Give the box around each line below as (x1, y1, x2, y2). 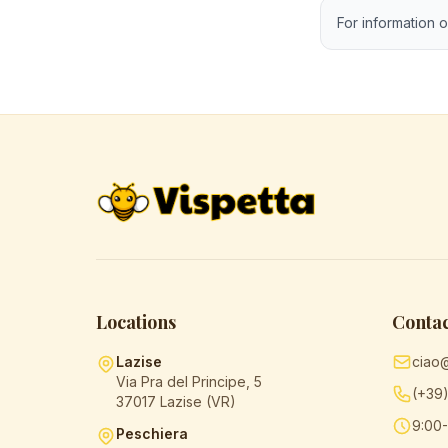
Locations (96, 310, 176, 334)
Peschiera (116, 425, 188, 442)
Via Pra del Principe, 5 (116, 373, 262, 390)
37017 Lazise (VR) (116, 393, 236, 410)
